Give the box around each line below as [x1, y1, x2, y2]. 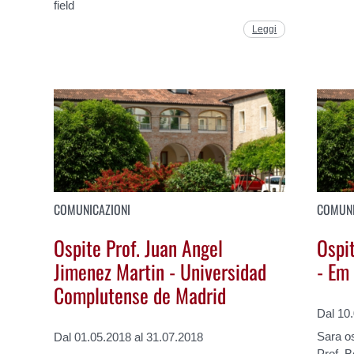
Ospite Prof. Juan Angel [54, 232, 224, 262]
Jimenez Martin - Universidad [54, 255, 267, 286]
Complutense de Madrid [54, 279, 227, 310]
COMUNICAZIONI [54, 200, 131, 220]
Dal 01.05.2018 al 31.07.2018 [54, 330, 204, 344]
